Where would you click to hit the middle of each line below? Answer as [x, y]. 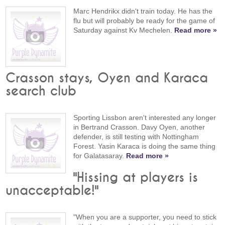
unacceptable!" [52, 191]
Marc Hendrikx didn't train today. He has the [143, 11]
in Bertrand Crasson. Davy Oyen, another [139, 127]
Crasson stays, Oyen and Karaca [107, 78]
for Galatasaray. [100, 155]
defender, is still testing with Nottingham [136, 136]
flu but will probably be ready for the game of [144, 20]
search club [41, 91]
